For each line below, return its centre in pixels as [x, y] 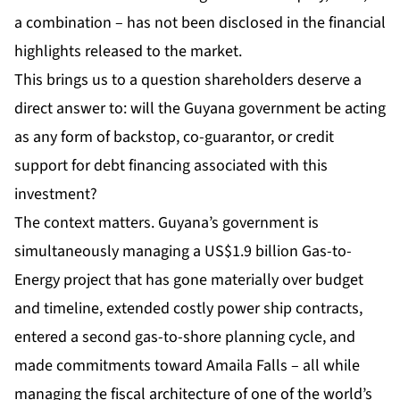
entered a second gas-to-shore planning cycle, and [185, 337]
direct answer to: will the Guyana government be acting [200, 108]
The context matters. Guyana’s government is [167, 222]
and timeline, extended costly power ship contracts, [188, 308]
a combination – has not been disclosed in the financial [200, 22]
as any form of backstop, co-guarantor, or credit [174, 137]
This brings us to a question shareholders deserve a [188, 79]
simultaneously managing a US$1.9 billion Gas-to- [183, 251]
